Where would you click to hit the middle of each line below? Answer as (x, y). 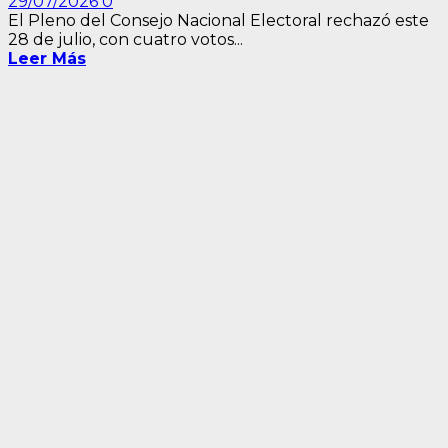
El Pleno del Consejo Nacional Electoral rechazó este (218, 21)
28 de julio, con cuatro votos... (125, 40)
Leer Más (47, 59)
